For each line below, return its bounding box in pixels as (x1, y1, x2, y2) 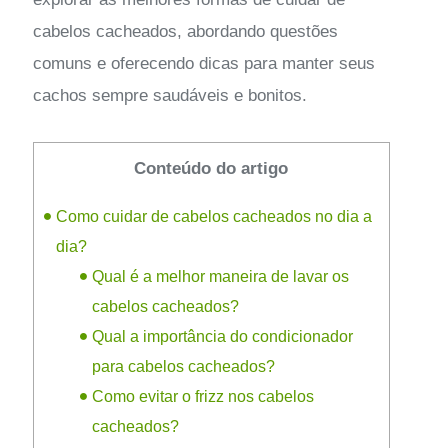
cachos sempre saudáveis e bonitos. (32, 85, 307, 105)
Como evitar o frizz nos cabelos (92, 386, 315, 405)
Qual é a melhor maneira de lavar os (92, 266, 350, 285)
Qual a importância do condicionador (92, 326, 354, 345)
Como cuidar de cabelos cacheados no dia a (55, 206, 372, 225)
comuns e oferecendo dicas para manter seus (32, 53, 375, 73)
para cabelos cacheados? (92, 356, 276, 375)
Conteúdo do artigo (134, 158, 289, 178)
